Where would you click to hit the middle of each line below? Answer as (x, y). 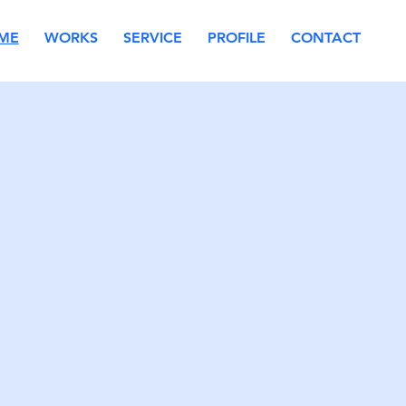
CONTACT (325, 38)
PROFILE (236, 38)
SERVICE (152, 38)
